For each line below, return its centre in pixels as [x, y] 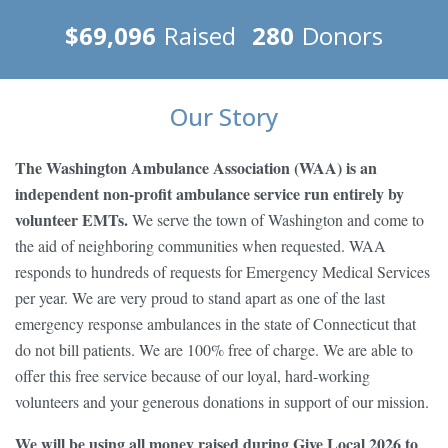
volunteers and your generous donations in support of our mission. [222, 402]
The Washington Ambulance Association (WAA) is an [196, 168]
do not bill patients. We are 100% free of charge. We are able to [214, 350]
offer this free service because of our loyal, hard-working [192, 376]
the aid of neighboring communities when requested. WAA [200, 246]
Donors [342, 36]
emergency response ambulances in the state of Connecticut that [215, 324]
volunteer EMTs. [73, 220]
